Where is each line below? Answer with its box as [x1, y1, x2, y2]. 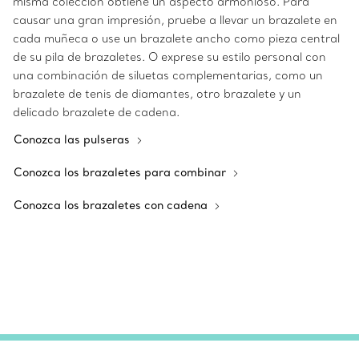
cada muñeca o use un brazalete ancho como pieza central [13, 31, 340, 46]
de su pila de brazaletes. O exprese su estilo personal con [13, 50, 326, 65]
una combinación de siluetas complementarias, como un [13, 68, 323, 83]
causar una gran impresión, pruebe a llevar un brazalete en [13, 13, 337, 28]
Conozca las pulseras [14, 132, 133, 147]
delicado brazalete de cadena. [13, 105, 183, 120]
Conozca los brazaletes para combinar [14, 165, 229, 180]
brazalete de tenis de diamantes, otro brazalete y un [13, 87, 301, 102]
